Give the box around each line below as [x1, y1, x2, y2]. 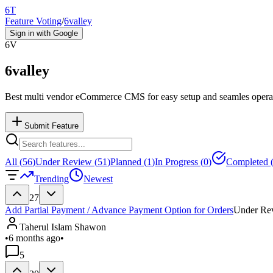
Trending [34, 173, 69, 184]
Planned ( [110, 156, 147, 167]
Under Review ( [35, 156, 97, 167]
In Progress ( [155, 156, 204, 167]
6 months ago [9, 232, 60, 243]
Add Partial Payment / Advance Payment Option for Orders [5, 204, 233, 215]
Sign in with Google [10, 29, 78, 38]
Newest [83, 173, 113, 184]
